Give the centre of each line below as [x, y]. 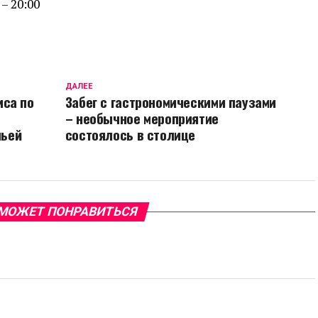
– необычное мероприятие [142, 118]
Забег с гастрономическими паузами [171, 102]
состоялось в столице [130, 135]
